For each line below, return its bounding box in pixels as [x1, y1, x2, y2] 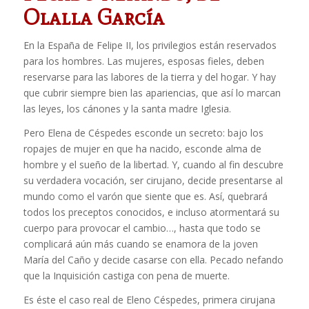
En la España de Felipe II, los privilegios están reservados [23, 38, 277, 52]
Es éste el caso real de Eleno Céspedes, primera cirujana [23, 292, 275, 306]
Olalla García [23, 3, 164, 30]
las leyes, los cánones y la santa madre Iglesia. [23, 101, 234, 115]
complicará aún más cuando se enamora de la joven [23, 237, 258, 250]
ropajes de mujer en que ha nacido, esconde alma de [23, 141, 261, 155]
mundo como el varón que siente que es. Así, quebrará [23, 189, 268, 203]
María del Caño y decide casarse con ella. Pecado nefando [23, 252, 283, 266]
